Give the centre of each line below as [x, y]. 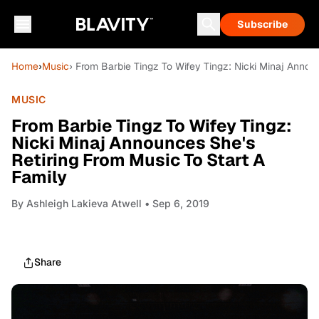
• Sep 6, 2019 [176, 203]
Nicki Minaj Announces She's [134, 143]
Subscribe [262, 24]
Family [39, 177]
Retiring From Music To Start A [138, 160]
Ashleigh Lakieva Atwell [84, 203]
